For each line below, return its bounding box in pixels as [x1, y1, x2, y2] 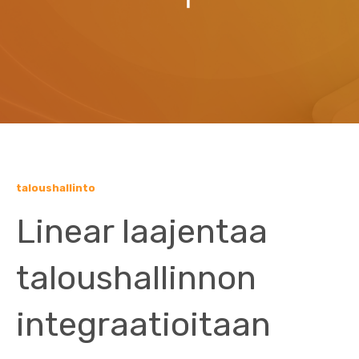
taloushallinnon [16, 258, 256, 298]
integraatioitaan [16, 305, 271, 345]
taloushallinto [16, 182, 95, 194]
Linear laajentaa [16, 212, 268, 252]
